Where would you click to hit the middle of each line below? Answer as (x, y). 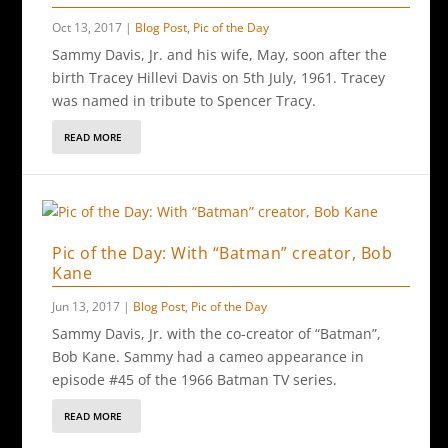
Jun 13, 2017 (86, 306)
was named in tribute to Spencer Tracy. (184, 100)
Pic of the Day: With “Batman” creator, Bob (222, 253)
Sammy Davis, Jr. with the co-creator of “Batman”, (217, 333)
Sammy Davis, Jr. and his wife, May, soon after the (220, 54)
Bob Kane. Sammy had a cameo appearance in (208, 356)
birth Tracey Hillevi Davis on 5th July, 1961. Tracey (219, 77)
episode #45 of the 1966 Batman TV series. (195, 379)
